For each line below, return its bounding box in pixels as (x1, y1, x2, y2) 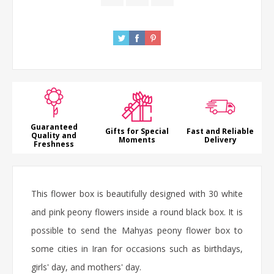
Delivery (204, 135, 237, 146)
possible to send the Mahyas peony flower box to (31, 224, 243, 237)
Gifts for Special (105, 126, 169, 137)
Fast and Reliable (187, 126, 254, 137)
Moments (119, 135, 155, 146)
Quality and (31, 130, 76, 141)
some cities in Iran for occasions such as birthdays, (31, 243, 243, 255)
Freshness (34, 139, 74, 150)
